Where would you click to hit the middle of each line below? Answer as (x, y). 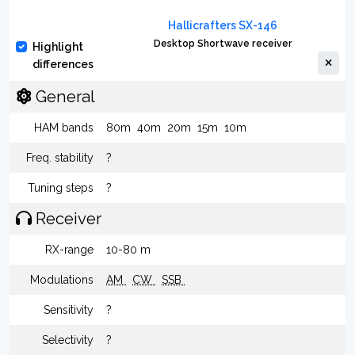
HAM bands (64, 128)
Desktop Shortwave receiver (223, 43)
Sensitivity (69, 310)
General (63, 97)
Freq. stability (60, 158)
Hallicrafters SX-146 (223, 25)
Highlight (58, 47)
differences (63, 64)
